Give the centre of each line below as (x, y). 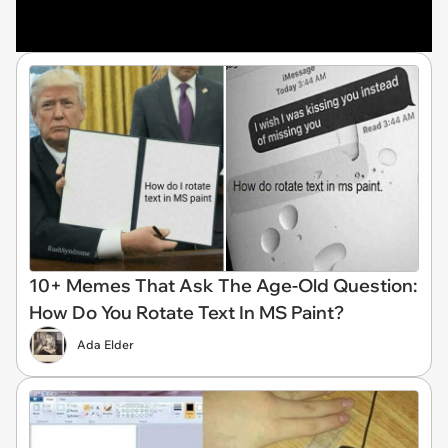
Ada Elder (105, 344)
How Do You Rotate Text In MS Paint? (186, 312)
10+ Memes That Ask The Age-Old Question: (223, 285)
